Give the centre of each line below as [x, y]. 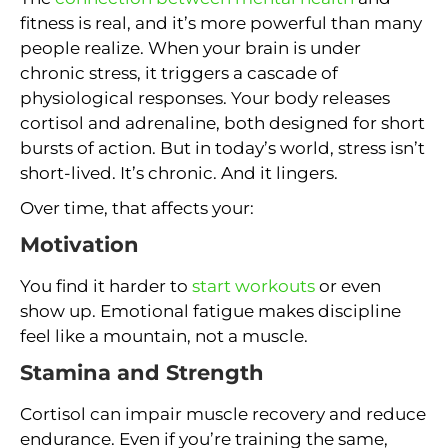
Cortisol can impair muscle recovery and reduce [223, 414]
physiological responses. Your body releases [205, 98]
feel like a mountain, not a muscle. [164, 336]
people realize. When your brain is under [190, 48]
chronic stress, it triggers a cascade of [179, 73]
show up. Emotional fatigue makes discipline [210, 311]
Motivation [79, 245]
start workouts [253, 286]
